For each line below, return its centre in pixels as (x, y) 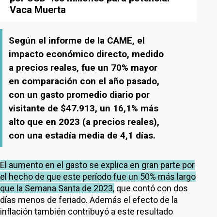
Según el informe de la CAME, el (77, 40)
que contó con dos (151, 188)
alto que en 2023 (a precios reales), (84, 122)
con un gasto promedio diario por (79, 95)
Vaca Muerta (38, 10)
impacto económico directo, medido (86, 54)
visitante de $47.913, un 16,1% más (84, 108)
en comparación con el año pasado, (84, 81)
